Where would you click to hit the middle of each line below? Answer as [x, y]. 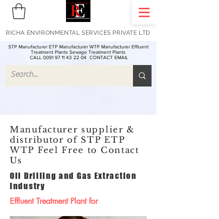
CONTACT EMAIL [109, 58]
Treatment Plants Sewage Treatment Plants [78, 52]
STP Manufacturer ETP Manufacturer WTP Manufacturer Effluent [78, 47]
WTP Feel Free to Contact [75, 151]
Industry [28, 186]
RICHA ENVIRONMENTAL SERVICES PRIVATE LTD [78, 33]
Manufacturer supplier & [73, 130]
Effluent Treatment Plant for [54, 201]
